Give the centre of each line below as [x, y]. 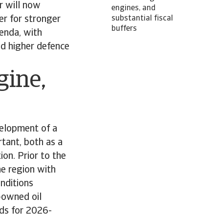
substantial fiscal [142, 19]
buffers [124, 29]
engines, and [133, 8]
